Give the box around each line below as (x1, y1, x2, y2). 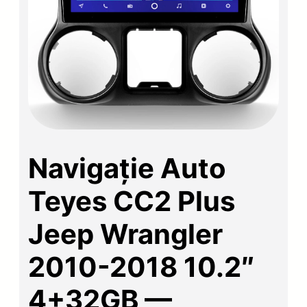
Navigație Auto (28, 151, 227, 185)
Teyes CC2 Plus (28, 184, 236, 218)
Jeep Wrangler (28, 217, 223, 251)
